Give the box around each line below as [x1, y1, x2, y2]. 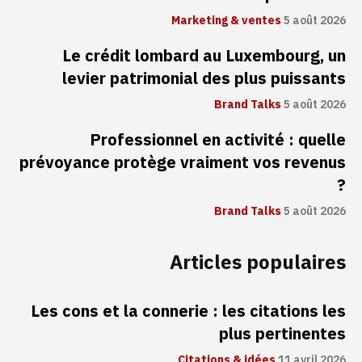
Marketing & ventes [171, 12, 281, 30]
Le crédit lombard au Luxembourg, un [62, 44, 346, 69]
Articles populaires [170, 248, 346, 278]
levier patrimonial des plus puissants [62, 66, 346, 91]
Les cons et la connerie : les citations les [31, 299, 346, 324]
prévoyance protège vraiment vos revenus [19, 150, 346, 175]
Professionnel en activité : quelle [90, 128, 346, 153]
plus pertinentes [219, 322, 346, 347]
